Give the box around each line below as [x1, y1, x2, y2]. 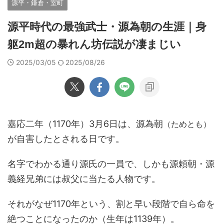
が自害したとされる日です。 [7, 133, 124, 144]
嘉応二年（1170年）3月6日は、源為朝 [7, 118, 163, 129]
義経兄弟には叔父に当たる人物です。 [7, 173, 160, 184]
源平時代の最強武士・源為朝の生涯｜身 [7, 20, 206, 33]
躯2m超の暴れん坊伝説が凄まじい [7, 38, 181, 50]
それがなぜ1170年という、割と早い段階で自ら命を [7, 198, 215, 209]
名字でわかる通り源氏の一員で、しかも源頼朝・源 [7, 158, 214, 169]
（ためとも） [163, 119, 211, 129]
